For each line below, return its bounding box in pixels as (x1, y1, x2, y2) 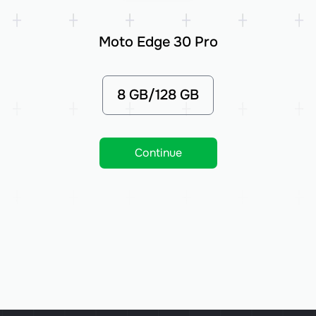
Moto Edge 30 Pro (98, 33, 218, 51)
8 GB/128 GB (117, 86, 199, 104)
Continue (134, 145, 182, 160)
